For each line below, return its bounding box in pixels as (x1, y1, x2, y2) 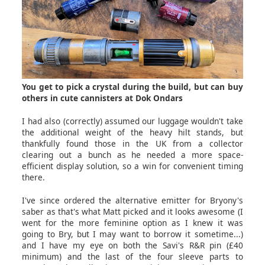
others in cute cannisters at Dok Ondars (22, 92, 183, 104)
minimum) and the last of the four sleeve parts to (22, 251, 243, 263)
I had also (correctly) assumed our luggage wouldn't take (22, 115, 243, 127)
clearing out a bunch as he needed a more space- (22, 149, 243, 161)
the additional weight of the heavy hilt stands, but (22, 127, 243, 138)
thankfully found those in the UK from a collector (22, 138, 243, 150)
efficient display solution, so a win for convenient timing (22, 160, 243, 172)
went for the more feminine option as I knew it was (22, 217, 243, 229)
